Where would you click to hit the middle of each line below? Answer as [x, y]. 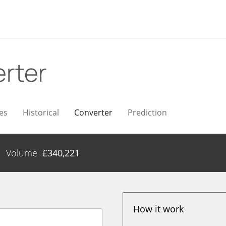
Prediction [147, 112]
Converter [93, 112]
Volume [22, 153]
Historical [41, 112]
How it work [159, 209]
